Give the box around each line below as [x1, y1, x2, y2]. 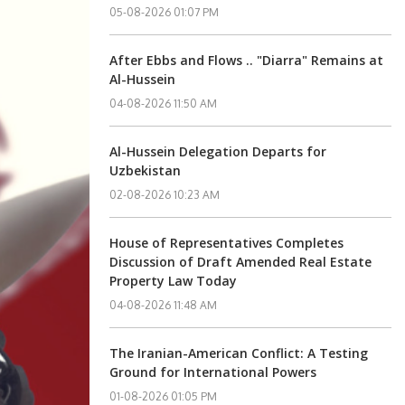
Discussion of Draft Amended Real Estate [109, 253, 372, 270]
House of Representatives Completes [109, 234, 344, 251]
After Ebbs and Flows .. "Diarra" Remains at [109, 52, 384, 69]
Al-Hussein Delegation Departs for [109, 143, 327, 160]
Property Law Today [109, 272, 238, 289]
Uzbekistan [109, 162, 182, 179]
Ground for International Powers [109, 363, 317, 381]
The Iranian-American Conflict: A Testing [109, 344, 369, 362]
